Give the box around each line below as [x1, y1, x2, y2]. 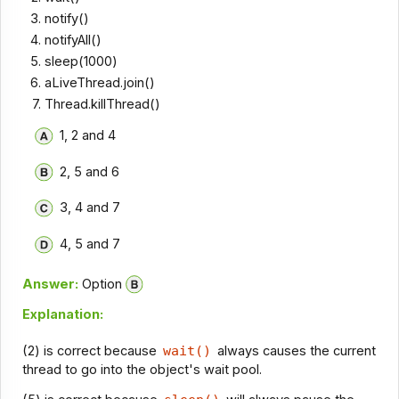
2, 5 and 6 [59, 163, 119, 180]
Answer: [21, 275, 78, 292]
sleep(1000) [45, 53, 118, 69]
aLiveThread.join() [45, 74, 156, 91]
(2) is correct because [21, 342, 160, 359]
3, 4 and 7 [59, 199, 120, 216]
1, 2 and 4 [59, 126, 116, 143]
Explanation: [21, 305, 103, 322]
